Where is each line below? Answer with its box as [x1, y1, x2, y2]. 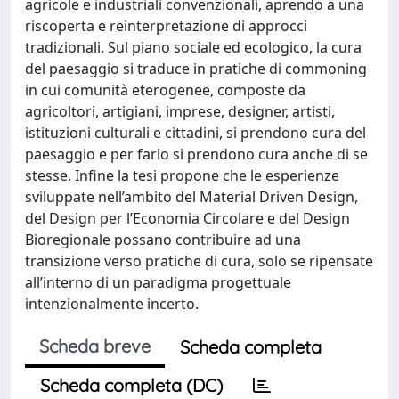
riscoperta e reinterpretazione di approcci [25, 16, 307, 36]
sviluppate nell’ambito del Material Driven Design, [25, 187, 358, 207]
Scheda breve [39, 335, 151, 357]
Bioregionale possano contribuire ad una [25, 230, 301, 249]
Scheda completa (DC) [40, 374, 223, 396]
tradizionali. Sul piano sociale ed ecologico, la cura [25, 37, 362, 57]
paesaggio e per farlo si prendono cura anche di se [25, 144, 368, 164]
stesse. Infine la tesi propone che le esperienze [25, 166, 339, 185]
